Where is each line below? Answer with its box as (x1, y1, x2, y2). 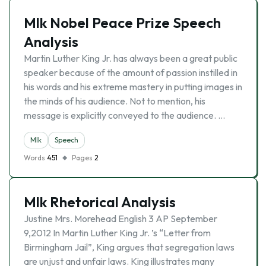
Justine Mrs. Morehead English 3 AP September (24, 213, 217, 224)
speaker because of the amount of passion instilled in (24, 66, 237, 78)
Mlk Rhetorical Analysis (24, 193, 176, 211)
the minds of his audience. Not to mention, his (24, 95, 205, 107)
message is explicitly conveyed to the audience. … (24, 109, 225, 121)
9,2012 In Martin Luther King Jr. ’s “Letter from (24, 227, 211, 239)
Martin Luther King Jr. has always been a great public (24, 52, 237, 64)
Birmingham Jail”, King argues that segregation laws (24, 241, 235, 253)
